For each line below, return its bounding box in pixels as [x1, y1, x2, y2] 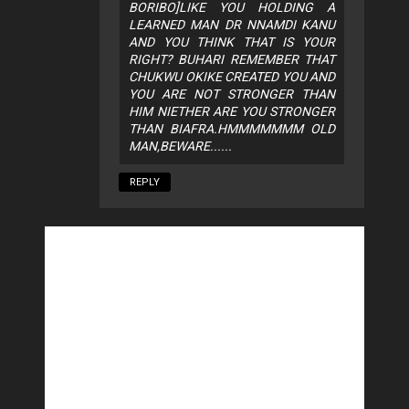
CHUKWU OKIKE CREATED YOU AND [129, 69, 335, 85]
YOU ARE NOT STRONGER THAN [129, 87, 335, 102]
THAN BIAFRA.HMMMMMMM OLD [129, 121, 335, 137]
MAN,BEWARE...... [129, 139, 232, 154]
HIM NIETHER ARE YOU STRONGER [129, 104, 335, 120]
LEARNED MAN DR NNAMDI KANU [129, 17, 335, 33]
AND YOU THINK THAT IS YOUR [129, 35, 335, 50]
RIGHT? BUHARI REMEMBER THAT [129, 52, 335, 68]
